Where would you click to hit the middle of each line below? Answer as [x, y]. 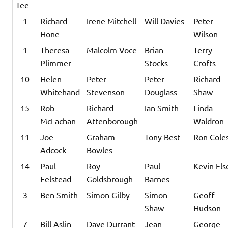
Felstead [56, 179]
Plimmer [56, 63]
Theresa [55, 50]
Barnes [157, 179]
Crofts [205, 63]
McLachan [58, 121]
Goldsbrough [110, 179]
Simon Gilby [108, 195]
